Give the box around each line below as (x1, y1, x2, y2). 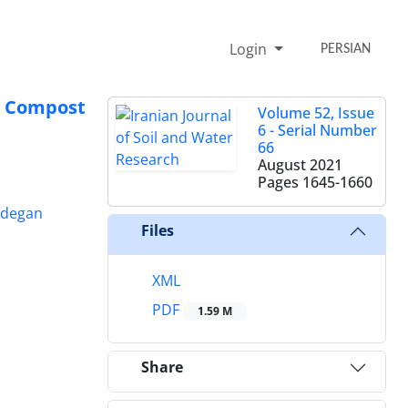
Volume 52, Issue (258, 102, 374, 123)
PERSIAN (321, 41, 372, 56)
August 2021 (258, 154, 342, 175)
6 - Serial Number (258, 119, 377, 140)
